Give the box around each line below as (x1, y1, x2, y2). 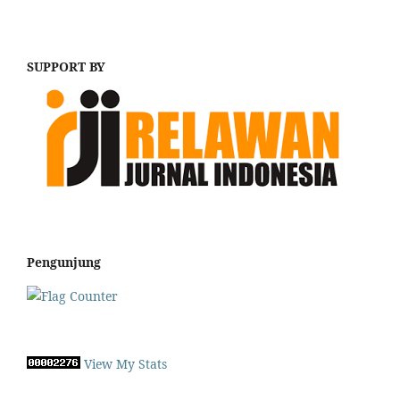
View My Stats (84, 355, 167, 373)
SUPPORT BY (27, 58, 105, 76)
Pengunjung (27, 254, 101, 271)
